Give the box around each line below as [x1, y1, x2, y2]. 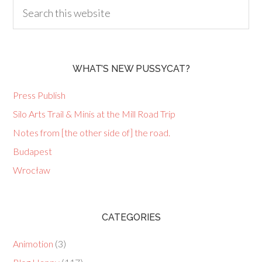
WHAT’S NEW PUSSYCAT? [72, 63, 190, 74]
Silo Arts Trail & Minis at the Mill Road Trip [13, 108, 176, 119]
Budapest [13, 146, 53, 157]
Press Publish [13, 89, 66, 101]
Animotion [13, 238, 54, 249]
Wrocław [13, 164, 51, 175]
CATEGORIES [101, 212, 161, 223]
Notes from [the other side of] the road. [13, 127, 171, 138]
